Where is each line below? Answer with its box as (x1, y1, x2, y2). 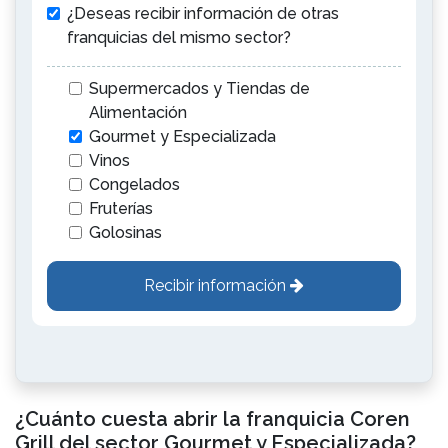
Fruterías (89, 199, 153, 218)
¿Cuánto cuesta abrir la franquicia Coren (15, 407, 410, 431)
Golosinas (89, 223, 162, 242)
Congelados (89, 175, 180, 194)
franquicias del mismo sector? (67, 28, 291, 47)
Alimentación (89, 103, 187, 122)
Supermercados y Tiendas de (89, 79, 310, 98)
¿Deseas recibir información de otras (67, 4, 339, 23)
